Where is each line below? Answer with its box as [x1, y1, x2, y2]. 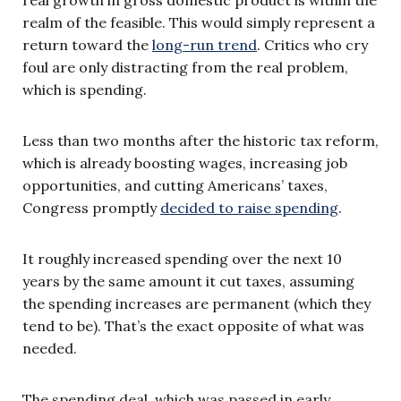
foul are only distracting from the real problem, [22, 57, 348, 76]
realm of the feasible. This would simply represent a [22, 13, 375, 31]
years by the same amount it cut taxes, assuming [22, 271, 354, 290]
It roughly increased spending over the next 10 [22, 249, 342, 268]
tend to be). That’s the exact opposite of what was [22, 316, 364, 335]
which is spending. [22, 80, 147, 98]
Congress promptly [22, 198, 160, 217]
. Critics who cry [257, 35, 368, 54]
